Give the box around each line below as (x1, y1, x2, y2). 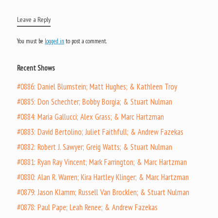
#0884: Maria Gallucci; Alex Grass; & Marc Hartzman (17, 111, 164, 123)
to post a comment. (64, 37, 107, 46)
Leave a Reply (17, 15, 51, 24)
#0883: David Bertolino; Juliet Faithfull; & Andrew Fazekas (17, 127, 183, 138)
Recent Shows (17, 63, 54, 73)
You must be (17, 37, 45, 46)
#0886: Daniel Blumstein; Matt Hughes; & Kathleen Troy (17, 81, 177, 92)
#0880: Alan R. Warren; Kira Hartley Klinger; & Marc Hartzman (17, 172, 189, 183)
